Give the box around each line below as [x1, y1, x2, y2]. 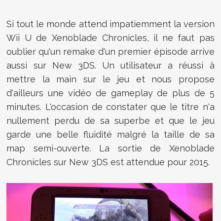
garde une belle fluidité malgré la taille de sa [6, 129, 215, 140]
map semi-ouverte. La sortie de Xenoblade [6, 143, 215, 153]
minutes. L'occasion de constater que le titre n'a [6, 101, 215, 112]
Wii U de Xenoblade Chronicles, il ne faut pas [6, 32, 215, 43]
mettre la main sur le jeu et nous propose [6, 74, 215, 84]
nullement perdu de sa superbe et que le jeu [6, 115, 215, 126]
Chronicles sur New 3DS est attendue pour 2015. [6, 156, 210, 167]
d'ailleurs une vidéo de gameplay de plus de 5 [6, 87, 215, 98]
